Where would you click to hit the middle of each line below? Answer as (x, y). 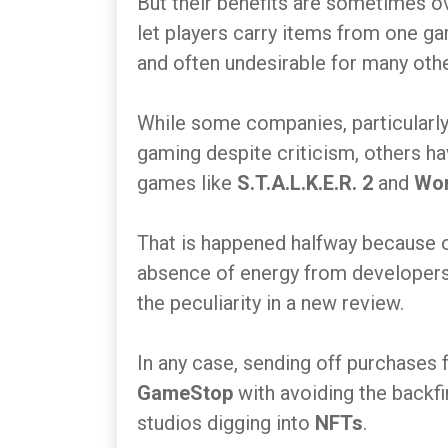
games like (187, 183)
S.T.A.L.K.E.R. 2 (305, 183)
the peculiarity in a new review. (270, 303)
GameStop (187, 393)
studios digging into (226, 423)
